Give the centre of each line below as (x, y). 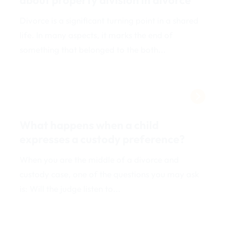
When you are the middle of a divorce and (99, 159)
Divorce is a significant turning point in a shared (109, 20)
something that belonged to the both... (93, 49)
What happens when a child (89, 125)
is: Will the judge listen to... (70, 188)
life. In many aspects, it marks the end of (96, 35)
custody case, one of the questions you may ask (109, 174)
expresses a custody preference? (102, 139)
